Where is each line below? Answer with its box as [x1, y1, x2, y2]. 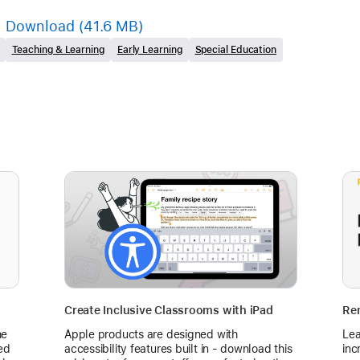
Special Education [194, 43, 277, 55]
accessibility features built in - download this [64, 342, 292, 355]
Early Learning [117, 43, 182, 55]
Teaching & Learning [11, 43, 104, 55]
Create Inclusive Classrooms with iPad [64, 303, 273, 317]
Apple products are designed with [64, 327, 238, 341]
